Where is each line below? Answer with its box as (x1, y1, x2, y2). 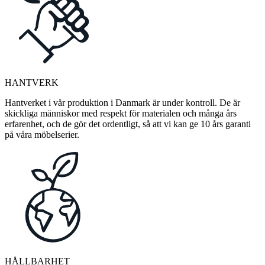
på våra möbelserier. (5, 130, 79, 140)
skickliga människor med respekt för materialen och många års (5, 108, 237, 119)
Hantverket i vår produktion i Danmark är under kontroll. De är (5, 98, 240, 108)
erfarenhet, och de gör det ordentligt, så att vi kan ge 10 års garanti (5, 119, 251, 130)
